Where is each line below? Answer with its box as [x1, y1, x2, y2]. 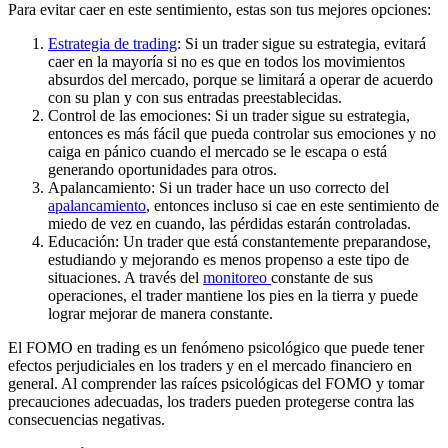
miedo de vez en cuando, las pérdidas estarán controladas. [48, 215, 411, 233]
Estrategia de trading [48, 35, 177, 53]
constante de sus [271, 269, 373, 287]
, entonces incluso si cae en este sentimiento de [146, 197, 439, 215]
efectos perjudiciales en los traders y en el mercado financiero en [8, 357, 412, 375]
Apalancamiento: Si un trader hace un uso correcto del [48, 179, 389, 197]
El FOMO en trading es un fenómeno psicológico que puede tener [8, 339, 424, 357]
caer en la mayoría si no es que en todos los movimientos [48, 53, 405, 71]
